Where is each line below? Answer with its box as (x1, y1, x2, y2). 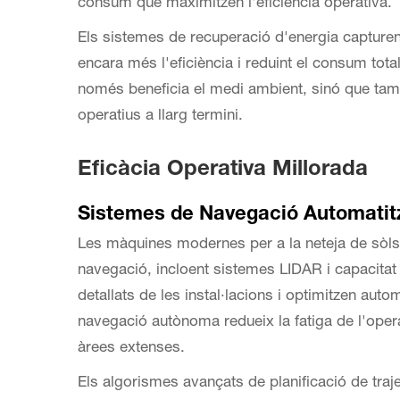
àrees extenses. (78, 341, 185, 356)
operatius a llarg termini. (78, 109, 243, 124)
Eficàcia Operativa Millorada (78, 160, 368, 181)
